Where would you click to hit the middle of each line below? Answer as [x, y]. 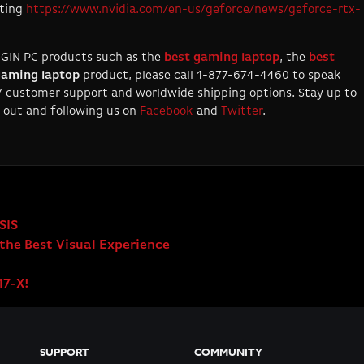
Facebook [167, 111]
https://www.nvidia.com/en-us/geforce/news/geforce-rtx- [193, 10]
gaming [217, 58]
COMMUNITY [228, 352]
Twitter [242, 111]
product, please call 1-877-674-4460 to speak [212, 76]
